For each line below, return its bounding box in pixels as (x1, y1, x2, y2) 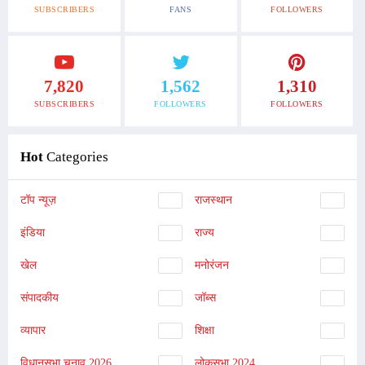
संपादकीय (20, 292, 59, 305)
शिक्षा (195, 324, 214, 337)
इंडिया (20, 226, 45, 240)
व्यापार (20, 324, 46, 337)
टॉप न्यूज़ (20, 194, 56, 207)
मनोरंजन (195, 259, 229, 272)
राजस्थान (195, 194, 232, 207)
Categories (43, 149, 108, 165)
